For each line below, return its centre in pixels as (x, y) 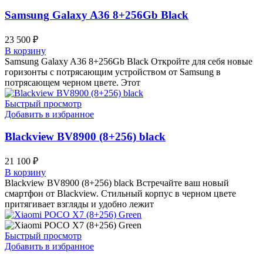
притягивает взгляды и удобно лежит (79, 204)
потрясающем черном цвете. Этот (73, 82)
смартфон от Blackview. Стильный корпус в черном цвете (120, 194)
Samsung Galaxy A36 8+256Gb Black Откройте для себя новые (129, 61)
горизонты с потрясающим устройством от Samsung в (113, 72)
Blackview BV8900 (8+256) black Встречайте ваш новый (117, 183)
